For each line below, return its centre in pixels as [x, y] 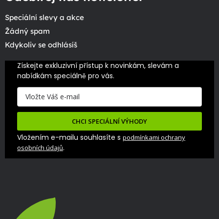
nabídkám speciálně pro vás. [66, 76]
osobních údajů [40, 148]
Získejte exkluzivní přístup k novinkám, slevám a [98, 66]
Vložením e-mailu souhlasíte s [70, 138]
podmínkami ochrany [154, 138]
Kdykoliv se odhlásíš [41, 45]
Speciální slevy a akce [44, 18]
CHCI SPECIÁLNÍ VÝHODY [109, 121]
